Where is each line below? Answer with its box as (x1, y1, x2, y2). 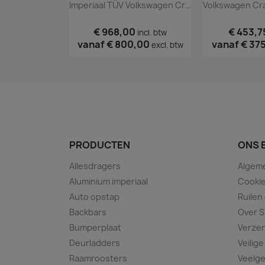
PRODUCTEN (69, 138, 130, 152)
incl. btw (137, 27, 167, 38)
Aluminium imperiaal (69, 176, 148, 188)
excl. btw (151, 40, 183, 51)
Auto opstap (69, 191, 119, 203)
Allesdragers (69, 160, 121, 172)
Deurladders (69, 237, 120, 249)
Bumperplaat (69, 222, 121, 234)
